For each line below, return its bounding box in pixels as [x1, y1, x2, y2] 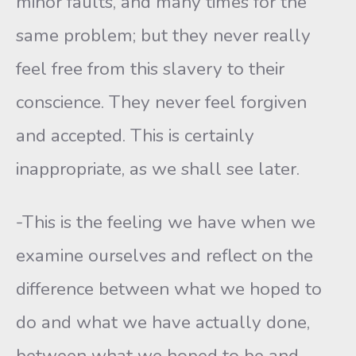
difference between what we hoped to [16, 277, 322, 301]
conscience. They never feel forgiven [16, 90, 307, 114]
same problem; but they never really [16, 23, 311, 48]
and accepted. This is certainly [16, 123, 254, 148]
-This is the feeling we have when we [16, 210, 315, 234]
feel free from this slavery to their [16, 56, 284, 81]
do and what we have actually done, [16, 310, 310, 335]
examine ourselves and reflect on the [16, 243, 313, 268]
